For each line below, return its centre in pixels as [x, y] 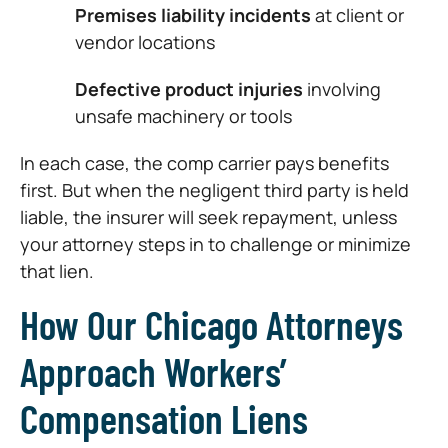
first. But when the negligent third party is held [214, 190]
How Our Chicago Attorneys [211, 324]
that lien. [57, 271]
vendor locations [145, 42]
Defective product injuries [189, 89]
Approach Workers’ [153, 371]
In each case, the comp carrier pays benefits [204, 163]
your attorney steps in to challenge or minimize [215, 244]
